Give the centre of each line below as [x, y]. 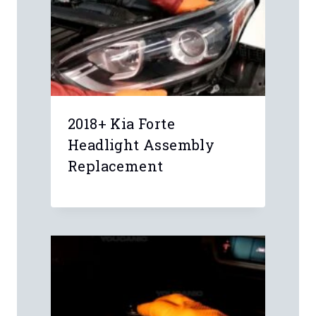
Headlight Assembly [141, 144]
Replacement [116, 165]
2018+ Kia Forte [121, 123]
